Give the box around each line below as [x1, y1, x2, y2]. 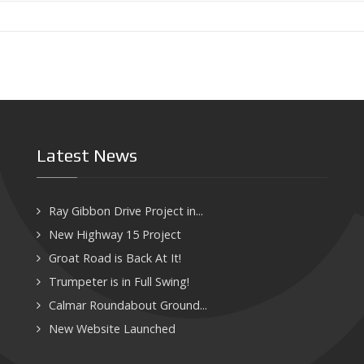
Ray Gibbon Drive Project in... [49, 203, 203, 219]
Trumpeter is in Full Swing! [49, 274, 189, 289]
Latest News [37, 145, 137, 166]
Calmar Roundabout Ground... [49, 297, 207, 313]
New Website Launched [49, 321, 175, 336]
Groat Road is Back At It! [49, 250, 181, 266]
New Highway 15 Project [49, 227, 181, 242]
